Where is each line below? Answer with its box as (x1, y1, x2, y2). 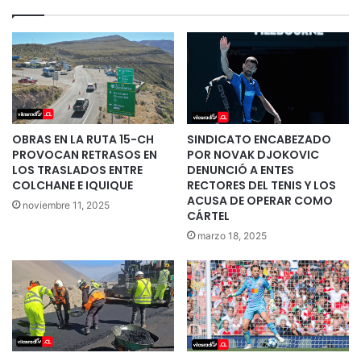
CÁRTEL (187, 207, 230, 224)
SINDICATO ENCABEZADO (187, 131, 331, 147)
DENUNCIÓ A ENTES (187, 161, 294, 178)
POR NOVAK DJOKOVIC (187, 146, 319, 163)
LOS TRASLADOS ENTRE (12, 161, 143, 178)
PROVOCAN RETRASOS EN (12, 146, 157, 163)
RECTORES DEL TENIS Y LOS (187, 176, 336, 193)
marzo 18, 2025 (197, 229, 267, 242)
